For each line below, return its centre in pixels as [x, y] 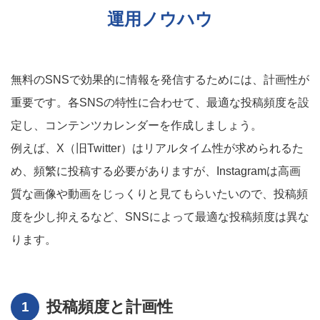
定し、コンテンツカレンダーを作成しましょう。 [136, 125]
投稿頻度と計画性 [110, 307]
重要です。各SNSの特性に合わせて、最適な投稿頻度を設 [160, 102]
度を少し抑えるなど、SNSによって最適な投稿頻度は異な [160, 217]
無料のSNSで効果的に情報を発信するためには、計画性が [160, 80]
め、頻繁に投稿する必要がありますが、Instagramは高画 [156, 171]
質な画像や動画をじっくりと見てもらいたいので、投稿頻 [159, 194]
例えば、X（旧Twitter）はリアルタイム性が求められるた [157, 148]
